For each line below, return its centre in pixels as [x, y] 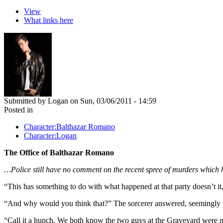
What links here [49, 20]
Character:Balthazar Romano [69, 126]
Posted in [18, 110]
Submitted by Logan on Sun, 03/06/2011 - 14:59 [80, 101]
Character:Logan [50, 135]
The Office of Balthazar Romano [59, 152]
